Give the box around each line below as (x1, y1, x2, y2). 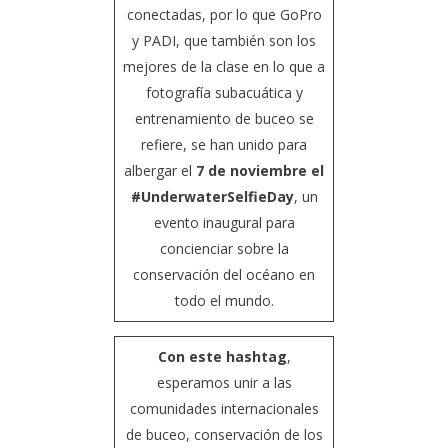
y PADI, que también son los (132, 31, 316, 51)
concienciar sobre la (159, 239, 289, 259)
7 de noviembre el (196, 161, 324, 181)
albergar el (124, 161, 196, 181)
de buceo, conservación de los (125, 425, 323, 445)
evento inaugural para (153, 213, 295, 233)
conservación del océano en (133, 265, 315, 285)
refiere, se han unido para (141, 135, 307, 155)
